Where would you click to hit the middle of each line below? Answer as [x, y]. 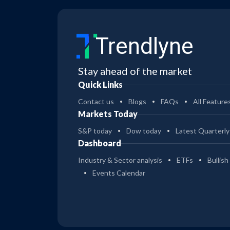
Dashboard [100, 143]
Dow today [144, 131]
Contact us [96, 102]
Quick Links [100, 85]
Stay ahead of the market [135, 71]
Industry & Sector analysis [120, 160]
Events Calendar [119, 173]
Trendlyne [145, 46]
